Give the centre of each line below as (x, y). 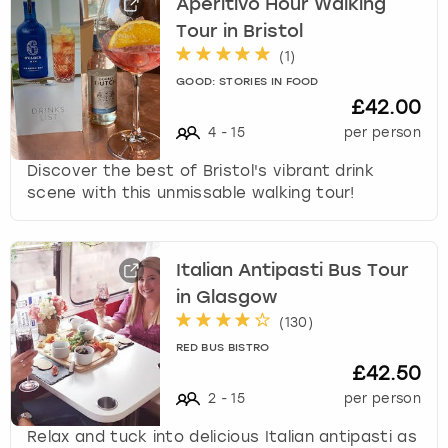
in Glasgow (227, 297)
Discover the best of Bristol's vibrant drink (201, 171)
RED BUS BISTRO (223, 349)
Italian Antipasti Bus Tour (293, 270)
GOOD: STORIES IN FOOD (247, 83)
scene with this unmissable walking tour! (191, 193)
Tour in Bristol (240, 31)
